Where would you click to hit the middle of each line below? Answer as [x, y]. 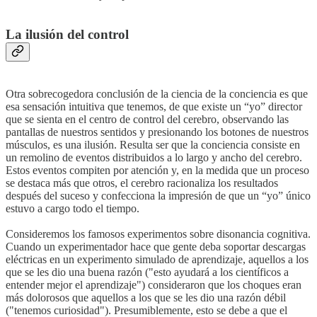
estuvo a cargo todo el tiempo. [73, 209]
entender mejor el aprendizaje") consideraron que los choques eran [154, 285]
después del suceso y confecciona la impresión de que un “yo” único [158, 196]
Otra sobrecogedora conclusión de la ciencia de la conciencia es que [157, 94]
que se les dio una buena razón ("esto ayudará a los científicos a [147, 272]
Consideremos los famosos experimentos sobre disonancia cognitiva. [158, 234]
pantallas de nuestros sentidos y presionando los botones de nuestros [157, 132]
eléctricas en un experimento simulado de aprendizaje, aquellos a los [157, 260]
